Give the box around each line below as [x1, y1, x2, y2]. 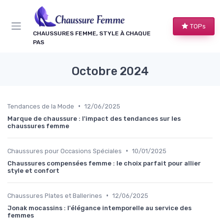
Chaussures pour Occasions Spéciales [7, 147, 122, 155]
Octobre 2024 [71, 64, 149, 78]
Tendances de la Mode [7, 102, 74, 110]
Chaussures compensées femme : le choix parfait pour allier [7, 159, 201, 167]
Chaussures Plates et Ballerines [7, 192, 102, 199]
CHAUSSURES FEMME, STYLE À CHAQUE [33, 29, 151, 37]
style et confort [7, 166, 59, 174]
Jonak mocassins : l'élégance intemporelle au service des [7, 204, 192, 212]
